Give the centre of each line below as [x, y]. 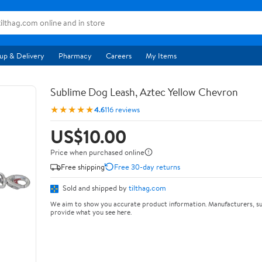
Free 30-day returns [147, 166]
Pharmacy [75, 56]
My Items [161, 56]
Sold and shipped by [95, 188]
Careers [119, 56]
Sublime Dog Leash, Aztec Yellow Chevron [144, 92]
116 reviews [122, 109]
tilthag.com [147, 188]
